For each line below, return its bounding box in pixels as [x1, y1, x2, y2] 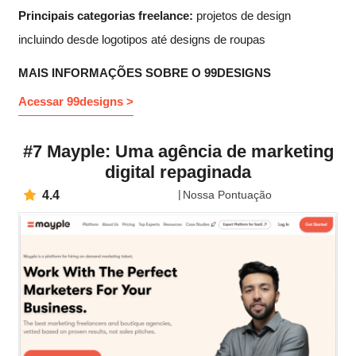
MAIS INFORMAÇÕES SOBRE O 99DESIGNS [18, 65, 271, 79]
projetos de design [193, 8, 291, 22]
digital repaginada [105, 162, 251, 183]
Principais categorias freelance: [18, 8, 193, 22]
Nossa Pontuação [183, 188, 272, 202]
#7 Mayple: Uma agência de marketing [22, 141, 334, 162]
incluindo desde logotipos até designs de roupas [18, 32, 265, 46]
